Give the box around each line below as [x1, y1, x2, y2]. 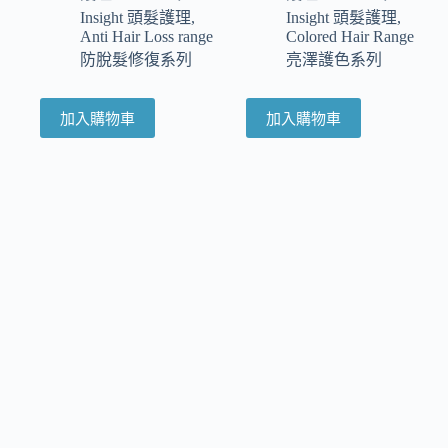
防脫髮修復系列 [80, 50, 192, 68]
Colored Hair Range [286, 27, 415, 45]
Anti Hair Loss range [80, 27, 213, 45]
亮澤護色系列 [286, 50, 383, 68]
